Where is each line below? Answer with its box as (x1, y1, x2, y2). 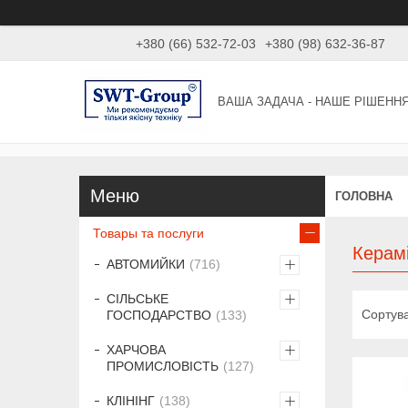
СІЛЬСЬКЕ (107, 291, 168, 307)
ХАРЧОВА (107, 342, 166, 358)
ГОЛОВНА (335, 189, 393, 203)
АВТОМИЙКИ (107, 257, 185, 272)
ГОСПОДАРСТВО (107, 308, 211, 323)
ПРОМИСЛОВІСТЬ (107, 359, 219, 374)
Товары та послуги (93, 226, 204, 241)
